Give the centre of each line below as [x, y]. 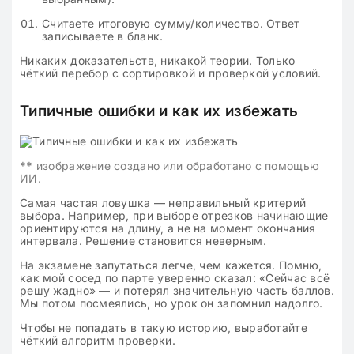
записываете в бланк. [103, 36]
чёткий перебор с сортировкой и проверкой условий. [171, 73]
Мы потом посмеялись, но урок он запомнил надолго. [171, 303]
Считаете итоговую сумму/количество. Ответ [171, 23]
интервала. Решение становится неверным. [143, 241]
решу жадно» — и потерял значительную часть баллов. [177, 290]
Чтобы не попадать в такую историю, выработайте [164, 328]
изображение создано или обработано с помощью [176, 166]
